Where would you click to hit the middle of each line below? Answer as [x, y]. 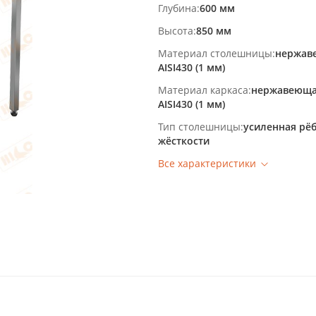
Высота [176, 31]
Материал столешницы [215, 53]
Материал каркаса [203, 90]
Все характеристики [207, 163]
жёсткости [184, 141]
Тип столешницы [199, 127]
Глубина [177, 8]
